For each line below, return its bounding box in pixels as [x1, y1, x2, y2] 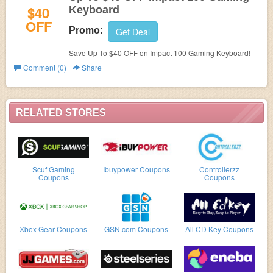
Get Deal [116, 26, 150, 38]
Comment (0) [21, 62, 66, 73]
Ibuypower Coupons [102, 164, 170, 174]
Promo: [69, 25, 103, 36]
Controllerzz [199, 164, 239, 174]
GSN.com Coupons [104, 224, 169, 234]
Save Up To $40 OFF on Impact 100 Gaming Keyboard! [69, 48, 250, 58]
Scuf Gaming [32, 164, 75, 174]
